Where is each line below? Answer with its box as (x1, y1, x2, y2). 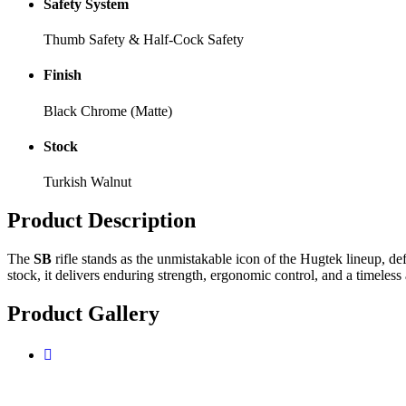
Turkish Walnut (43, 174, 131, 190)
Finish (43, 67, 82, 83)
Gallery (82, 301, 159, 325)
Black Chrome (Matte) (43, 102, 172, 119)
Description (82, 208, 196, 232)
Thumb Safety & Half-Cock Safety (43, 32, 244, 48)
